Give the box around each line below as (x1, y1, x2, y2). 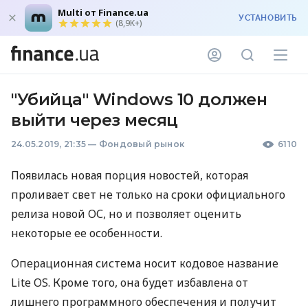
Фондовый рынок (98, 139, 185, 149)
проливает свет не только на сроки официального (11, 187, 285, 202)
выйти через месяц (11, 110, 178, 130)
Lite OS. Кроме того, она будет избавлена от (11, 275, 248, 290)
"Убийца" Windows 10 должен (11, 89, 267, 109)
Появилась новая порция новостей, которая (11, 168, 248, 183)
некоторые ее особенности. (11, 225, 162, 241)
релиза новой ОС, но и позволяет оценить (11, 206, 241, 221)
